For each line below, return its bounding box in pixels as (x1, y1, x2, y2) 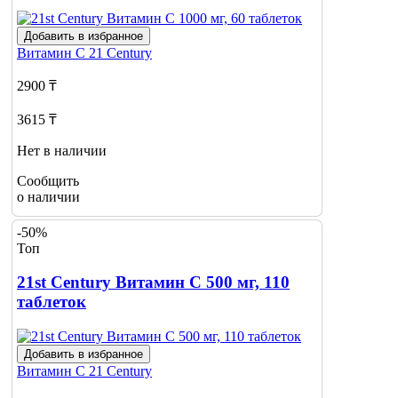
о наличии (17, 188, 80, 204)
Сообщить (17, 172, 79, 188)
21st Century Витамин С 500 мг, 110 (17, 273, 290, 292)
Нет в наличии (17, 142, 107, 158)
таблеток (17, 292, 86, 312)
